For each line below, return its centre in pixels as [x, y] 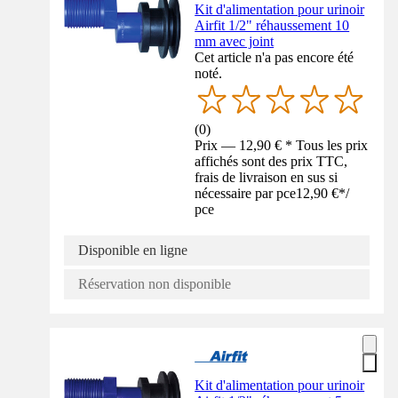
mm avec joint [235, 42]
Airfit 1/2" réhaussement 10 [272, 26]
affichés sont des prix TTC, [271, 162]
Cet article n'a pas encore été [275, 58]
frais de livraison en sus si [267, 178]
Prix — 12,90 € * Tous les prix [282, 146]
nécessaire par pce [246, 194]
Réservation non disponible [155, 284]
